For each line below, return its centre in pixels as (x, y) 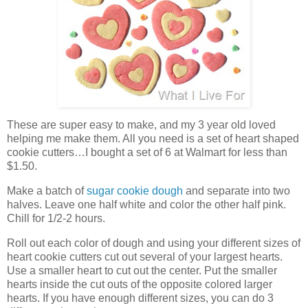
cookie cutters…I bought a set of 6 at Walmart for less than (147, 152)
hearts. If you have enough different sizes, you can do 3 (140, 298)
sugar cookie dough (135, 190)
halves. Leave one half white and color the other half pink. (146, 204)
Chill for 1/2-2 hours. (56, 218)
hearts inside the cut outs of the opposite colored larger (140, 284)
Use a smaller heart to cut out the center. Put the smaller (142, 270)
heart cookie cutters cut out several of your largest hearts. (145, 256)
